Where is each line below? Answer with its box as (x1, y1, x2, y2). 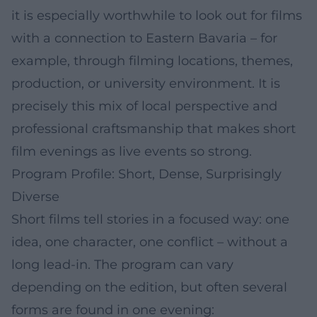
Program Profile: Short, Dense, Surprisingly (11, 166, 282, 182)
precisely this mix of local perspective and (11, 98, 277, 114)
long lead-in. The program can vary (11, 256, 234, 272)
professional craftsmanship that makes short (11, 120, 296, 137)
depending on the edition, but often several (11, 279, 287, 295)
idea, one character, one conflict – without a (11, 234, 288, 250)
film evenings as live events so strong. (11, 143, 252, 159)
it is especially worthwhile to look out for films (11, 7, 302, 23)
